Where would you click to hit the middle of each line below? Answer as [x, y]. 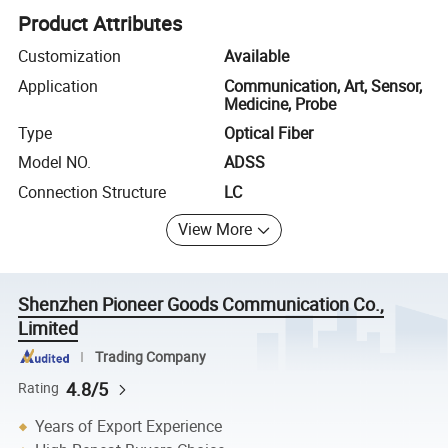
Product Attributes [100, 24]
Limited [48, 328]
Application [58, 85]
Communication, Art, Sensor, [323, 85]
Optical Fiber [268, 132]
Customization [70, 56]
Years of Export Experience [129, 426]
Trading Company [150, 356]
